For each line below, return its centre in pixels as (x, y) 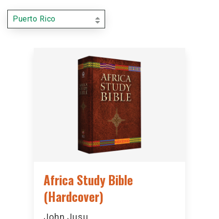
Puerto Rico (34, 19)
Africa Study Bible (88, 179)
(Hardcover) (73, 196)
